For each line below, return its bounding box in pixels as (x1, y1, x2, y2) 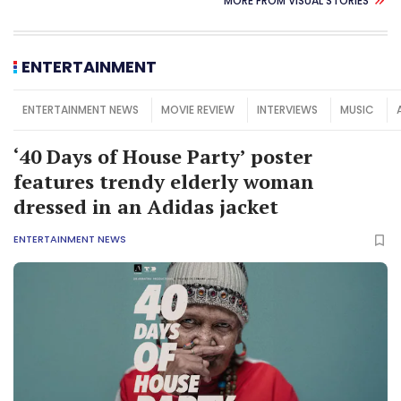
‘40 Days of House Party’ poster (13, 142, 312, 169)
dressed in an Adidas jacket (13, 192, 278, 219)
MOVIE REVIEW (161, 101, 235, 117)
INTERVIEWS (257, 101, 318, 117)
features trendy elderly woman (13, 167, 314, 194)
